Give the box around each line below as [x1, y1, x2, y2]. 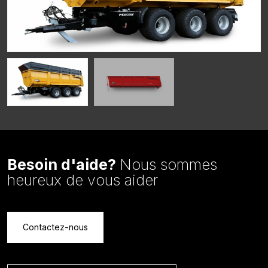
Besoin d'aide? [7, 156, 120, 174]
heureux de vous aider [7, 171, 158, 190]
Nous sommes [120, 156, 217, 174]
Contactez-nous [23, 222, 88, 233]
